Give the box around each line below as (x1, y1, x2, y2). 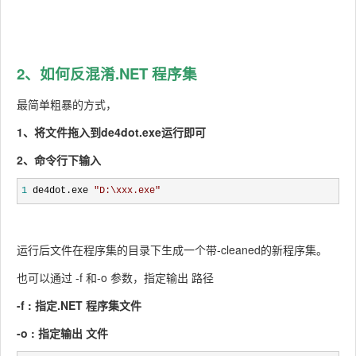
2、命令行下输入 (17, 152, 101, 168)
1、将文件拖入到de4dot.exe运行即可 (17, 124, 206, 141)
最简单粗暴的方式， (17, 96, 117, 113)
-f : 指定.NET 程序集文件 (17, 297, 141, 314)
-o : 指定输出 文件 (17, 325, 108, 342)
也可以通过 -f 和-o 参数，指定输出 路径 (17, 269, 214, 286)
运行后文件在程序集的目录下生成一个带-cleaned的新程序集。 (17, 242, 327, 258)
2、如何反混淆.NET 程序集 (17, 63, 197, 85)
